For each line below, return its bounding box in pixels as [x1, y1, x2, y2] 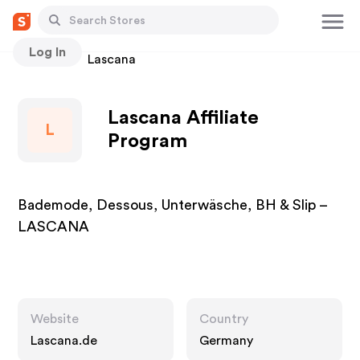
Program [108, 132, 188, 151]
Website [31, 313, 80, 325]
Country [199, 313, 248, 325]
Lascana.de [31, 334, 98, 347]
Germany [199, 334, 253, 347]
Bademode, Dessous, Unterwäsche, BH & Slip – [18, 198, 328, 212]
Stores [18, 53, 57, 66]
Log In [29, 45, 66, 59]
